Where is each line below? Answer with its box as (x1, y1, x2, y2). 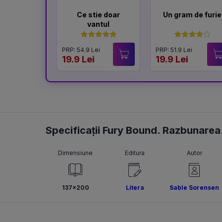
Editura (125, 149, 145, 157)
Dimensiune (58, 149, 93, 157)
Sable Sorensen (169, 184, 219, 191)
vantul (87, 20, 110, 28)
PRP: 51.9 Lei (156, 46, 193, 54)
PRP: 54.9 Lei (62, 46, 100, 54)
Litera (125, 184, 144, 191)
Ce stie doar (77, 10, 120, 19)
